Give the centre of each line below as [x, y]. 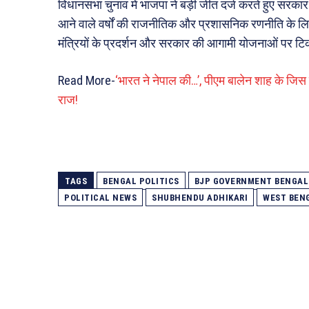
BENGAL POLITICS [141, 181]
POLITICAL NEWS [100, 197]
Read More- [87, 80]
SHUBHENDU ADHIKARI [200, 197]
